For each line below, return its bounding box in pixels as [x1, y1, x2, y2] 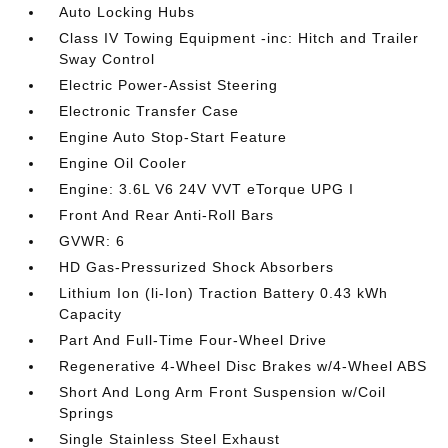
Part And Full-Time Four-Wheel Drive [59, 332, 328, 348]
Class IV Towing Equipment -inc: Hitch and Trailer [59, 30, 420, 46]
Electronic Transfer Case [59, 103, 240, 119]
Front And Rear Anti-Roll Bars [59, 207, 275, 223]
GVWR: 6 [59, 233, 126, 249]
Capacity [59, 306, 123, 322]
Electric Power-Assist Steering [59, 77, 279, 93]
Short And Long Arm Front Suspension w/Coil [59, 384, 387, 400]
